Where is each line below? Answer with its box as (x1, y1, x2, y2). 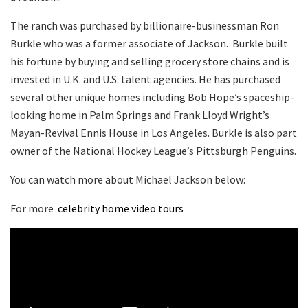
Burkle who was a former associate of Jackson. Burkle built (10, 36, 288, 51)
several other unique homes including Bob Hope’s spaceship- (10, 90, 294, 104)
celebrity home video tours (58, 201, 184, 216)
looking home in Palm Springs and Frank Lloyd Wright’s (10, 108, 269, 122)
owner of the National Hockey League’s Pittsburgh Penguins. (10, 144, 296, 158)
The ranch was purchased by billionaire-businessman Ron (10, 19, 279, 33)
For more (10, 201, 58, 216)
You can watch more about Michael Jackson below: (10, 173, 245, 187)
